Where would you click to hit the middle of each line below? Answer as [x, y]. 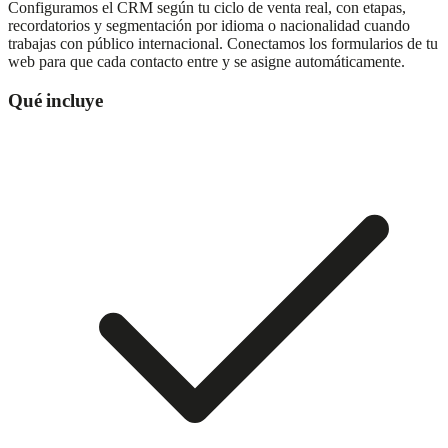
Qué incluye [55, 101]
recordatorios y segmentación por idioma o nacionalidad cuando [209, 26]
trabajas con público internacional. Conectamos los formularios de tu [223, 44]
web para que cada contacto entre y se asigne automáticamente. [206, 62]
